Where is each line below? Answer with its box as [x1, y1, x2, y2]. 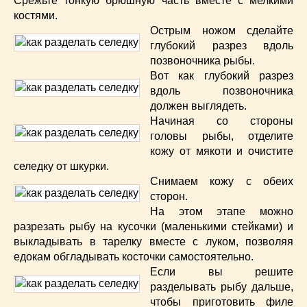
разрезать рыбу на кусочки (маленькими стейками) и [14, 221, 293, 233]
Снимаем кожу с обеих [150, 175, 293, 188]
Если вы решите [150, 266, 293, 278]
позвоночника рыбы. [150, 55, 255, 67]
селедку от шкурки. [14, 160, 109, 173]
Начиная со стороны [150, 115, 293, 127]
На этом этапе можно [150, 206, 293, 218]
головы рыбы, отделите [150, 130, 293, 143]
